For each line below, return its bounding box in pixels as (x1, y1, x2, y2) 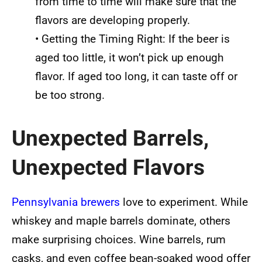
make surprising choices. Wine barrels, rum (12, 233, 226, 247)
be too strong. (35, 88, 105, 102)
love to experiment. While (120, 195, 248, 209)
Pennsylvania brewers (12, 195, 120, 209)
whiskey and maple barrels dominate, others (12, 214, 230, 228)
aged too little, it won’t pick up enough (35, 50, 223, 64)
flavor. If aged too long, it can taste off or (35, 69, 237, 83)
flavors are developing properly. (35, 13, 190, 27)
